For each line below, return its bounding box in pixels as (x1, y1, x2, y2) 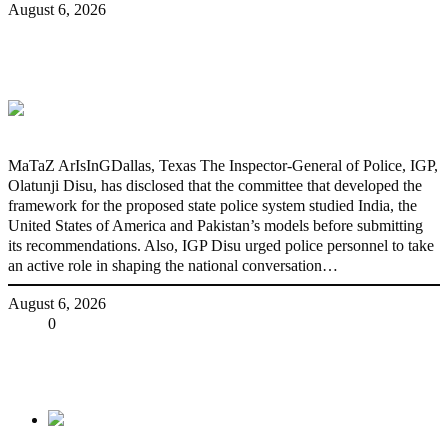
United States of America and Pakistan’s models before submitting (8, 216, 423, 234)
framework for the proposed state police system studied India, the (8, 196, 417, 214)
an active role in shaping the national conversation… (8, 256, 338, 274)
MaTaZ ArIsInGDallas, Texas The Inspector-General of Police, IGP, (8, 156, 438, 174)
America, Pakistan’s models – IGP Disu (8, 56, 410, 83)
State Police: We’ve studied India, (8, 36, 354, 63)
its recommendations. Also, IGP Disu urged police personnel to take (8, 236, 434, 254)
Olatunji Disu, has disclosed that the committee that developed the (8, 176, 422, 194)
